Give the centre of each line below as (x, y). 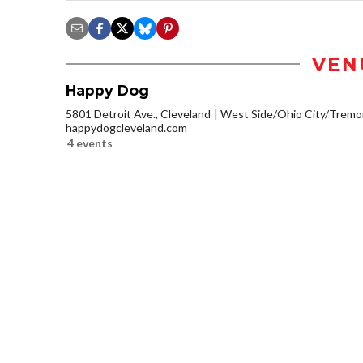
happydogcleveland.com (126, 127)
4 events (90, 143)
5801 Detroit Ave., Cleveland (138, 113)
